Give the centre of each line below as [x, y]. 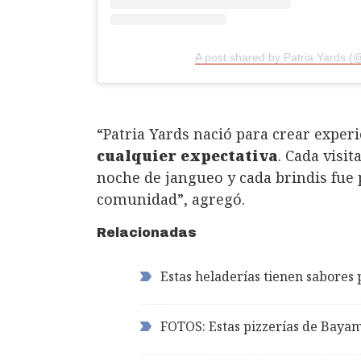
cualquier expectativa [187, 155]
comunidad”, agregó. [171, 199]
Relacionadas [147, 232]
